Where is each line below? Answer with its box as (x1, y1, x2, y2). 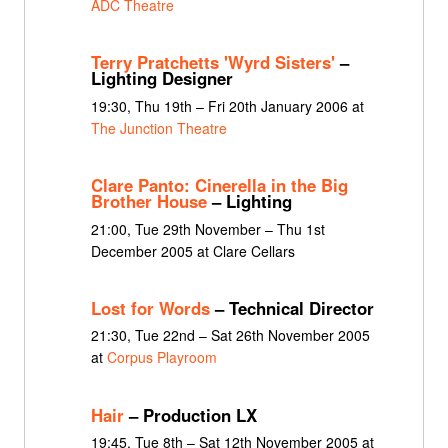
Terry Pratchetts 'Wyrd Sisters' (90, 50, 335, 75)
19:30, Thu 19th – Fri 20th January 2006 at (90, 95, 364, 116)
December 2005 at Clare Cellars (90, 240, 295, 261)
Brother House (90, 189, 207, 214)
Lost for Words (90, 295, 210, 320)
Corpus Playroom (106, 347, 217, 368)
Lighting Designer (90, 66, 233, 91)
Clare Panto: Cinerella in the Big (90, 173, 348, 198)
